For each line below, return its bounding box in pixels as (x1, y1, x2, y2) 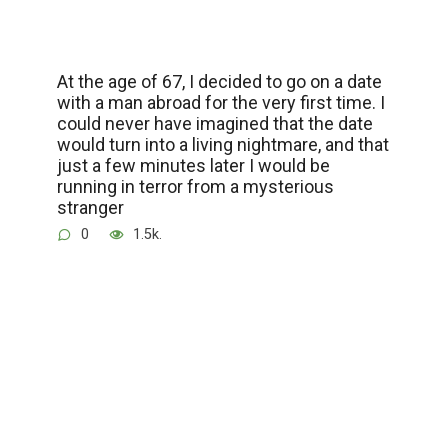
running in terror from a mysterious (56, 176, 334, 198)
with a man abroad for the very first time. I (56, 92, 385, 114)
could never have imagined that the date (56, 113, 373, 135)
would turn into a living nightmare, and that (56, 134, 389, 156)
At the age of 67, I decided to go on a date (56, 71, 382, 93)
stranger (56, 197, 124, 219)
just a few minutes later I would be (56, 155, 330, 177)
